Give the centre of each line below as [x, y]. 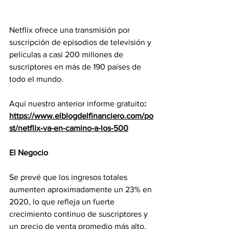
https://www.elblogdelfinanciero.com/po [81, 116]
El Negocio [29, 153]
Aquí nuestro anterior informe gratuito [77, 104]
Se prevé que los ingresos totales [69, 177]
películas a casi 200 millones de [67, 54]
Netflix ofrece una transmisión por [71, 30]
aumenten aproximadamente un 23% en [82, 189]
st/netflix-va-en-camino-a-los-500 [69, 128]
